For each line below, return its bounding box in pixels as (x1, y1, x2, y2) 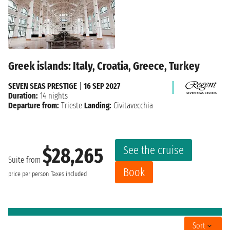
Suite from (8, 155, 43, 165)
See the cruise (123, 143, 184, 157)
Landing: (84, 100, 111, 110)
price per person (8, 170, 49, 179)
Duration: (8, 90, 38, 101)
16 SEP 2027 (84, 81, 120, 91)
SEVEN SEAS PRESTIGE (8, 81, 77, 91)
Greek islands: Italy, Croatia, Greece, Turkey (8, 59, 200, 73)
